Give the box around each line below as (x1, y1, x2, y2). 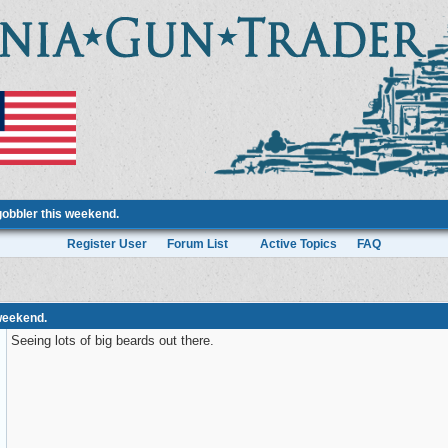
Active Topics (260, 237, 337, 251)
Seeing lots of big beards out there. (11, 333, 214, 348)
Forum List (167, 237, 228, 251)
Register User (67, 237, 147, 251)
